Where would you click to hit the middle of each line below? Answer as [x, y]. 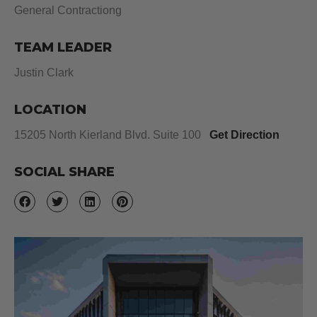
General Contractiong [68, 11]
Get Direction [244, 135]
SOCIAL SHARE [64, 172]
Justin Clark [44, 73]
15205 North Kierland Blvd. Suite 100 [112, 135]
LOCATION [50, 110]
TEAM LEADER [63, 47]
